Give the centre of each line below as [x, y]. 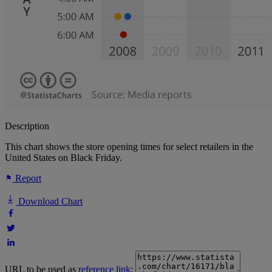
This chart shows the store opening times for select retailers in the [129, 147]
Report [27, 178]
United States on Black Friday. [63, 158]
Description [27, 126]
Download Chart [49, 202]
